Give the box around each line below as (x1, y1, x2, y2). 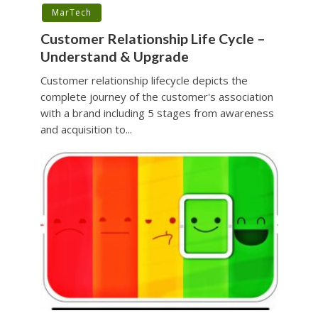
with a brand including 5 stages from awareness (40, 105, 274, 120)
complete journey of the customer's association (40, 89, 273, 104)
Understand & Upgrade (40, 48, 189, 65)
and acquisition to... (40, 121, 132, 136)
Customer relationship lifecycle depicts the (40, 72, 248, 87)
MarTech (51, 6, 92, 18)
